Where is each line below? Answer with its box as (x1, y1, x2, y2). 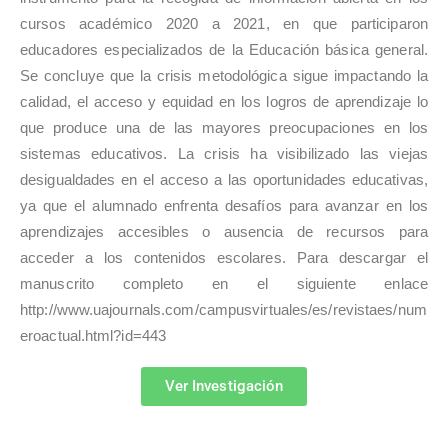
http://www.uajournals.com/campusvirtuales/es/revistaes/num (20, 301, 427, 318)
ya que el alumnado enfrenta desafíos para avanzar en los (20, 197, 428, 214)
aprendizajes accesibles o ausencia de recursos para (20, 223, 428, 240)
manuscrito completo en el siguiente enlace (20, 275, 428, 292)
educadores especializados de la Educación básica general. (20, 41, 428, 58)
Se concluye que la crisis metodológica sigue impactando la (20, 67, 428, 84)
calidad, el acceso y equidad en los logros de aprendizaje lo (20, 93, 428, 110)
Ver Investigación (164, 376, 284, 395)
